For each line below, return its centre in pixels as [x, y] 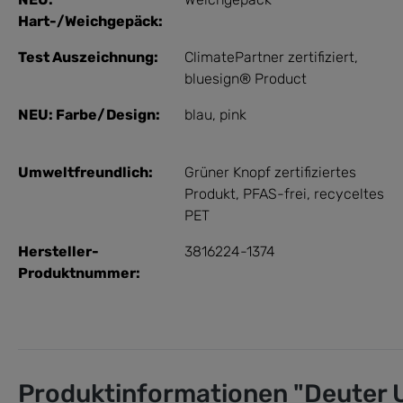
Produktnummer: [79, 273]
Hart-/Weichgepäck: [90, 21]
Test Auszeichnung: [88, 57]
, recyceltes [345, 193]
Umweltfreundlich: [85, 172]
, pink [229, 114]
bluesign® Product [246, 78]
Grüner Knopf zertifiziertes [270, 172]
